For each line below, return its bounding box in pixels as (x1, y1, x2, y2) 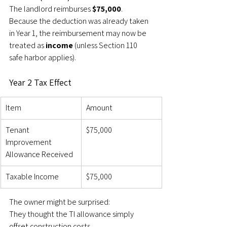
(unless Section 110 (73, 40, 139, 51)
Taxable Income (6, 171, 59, 182)
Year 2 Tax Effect (9, 77, 71, 88)
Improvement (6, 137, 53, 147)
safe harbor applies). (9, 52, 76, 63)
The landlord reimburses (9, 4, 92, 14)
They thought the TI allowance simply (9, 209, 135, 219)
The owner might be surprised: (9, 197, 110, 207)
